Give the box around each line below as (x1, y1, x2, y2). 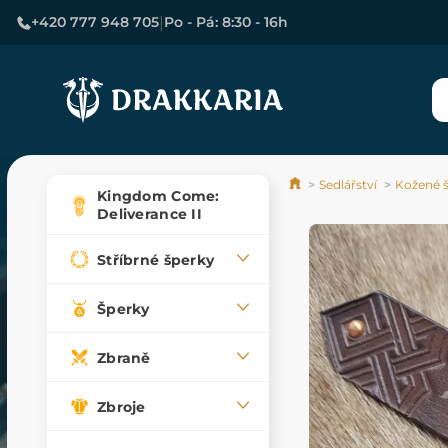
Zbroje (97, 397, 146, 416)
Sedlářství (319, 177, 377, 193)
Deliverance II (97, 205, 202, 224)
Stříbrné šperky (97, 250, 215, 269)
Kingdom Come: (97, 187, 220, 206)
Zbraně (97, 348, 151, 367)
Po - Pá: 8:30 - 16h (164, 13, 288, 31)
